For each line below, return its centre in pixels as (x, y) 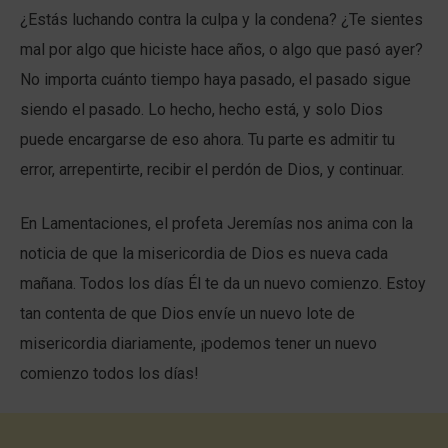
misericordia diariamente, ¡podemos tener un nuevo (198, 343)
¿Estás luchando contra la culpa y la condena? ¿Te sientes (221, 19)
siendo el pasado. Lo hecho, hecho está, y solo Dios (201, 109)
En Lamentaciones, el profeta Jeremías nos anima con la (216, 223)
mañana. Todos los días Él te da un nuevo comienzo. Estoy (223, 283)
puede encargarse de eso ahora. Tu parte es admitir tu (207, 139)
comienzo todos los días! (109, 373)
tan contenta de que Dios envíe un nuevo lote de (187, 313)
